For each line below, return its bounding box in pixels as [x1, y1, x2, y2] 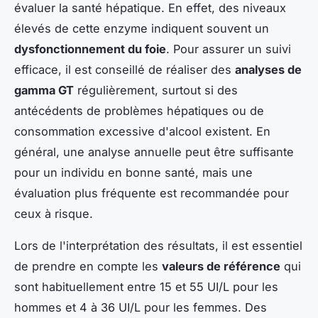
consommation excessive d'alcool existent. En [14, 124, 270, 138]
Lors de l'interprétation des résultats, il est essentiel [14, 238, 302, 253]
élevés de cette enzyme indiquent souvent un [14, 21, 269, 35]
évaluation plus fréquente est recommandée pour [14, 185, 289, 200]
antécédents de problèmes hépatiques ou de [14, 103, 264, 118]
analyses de [235, 62, 302, 77]
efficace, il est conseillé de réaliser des [14, 62, 235, 77]
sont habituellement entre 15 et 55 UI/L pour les [14, 279, 278, 294]
